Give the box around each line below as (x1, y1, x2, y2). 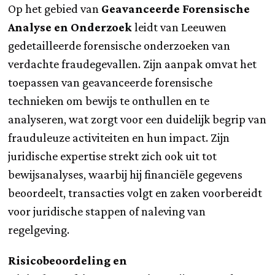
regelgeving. (8, 222, 70, 236)
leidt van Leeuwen (132, 20, 227, 34)
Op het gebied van (8, 1, 102, 15)
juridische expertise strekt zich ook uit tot (8, 149, 217, 163)
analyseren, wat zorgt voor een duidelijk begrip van (8, 112, 267, 126)
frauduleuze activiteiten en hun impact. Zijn (8, 130, 230, 144)
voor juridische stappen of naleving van (8, 204, 206, 218)
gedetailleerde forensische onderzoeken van (8, 38, 231, 52)
